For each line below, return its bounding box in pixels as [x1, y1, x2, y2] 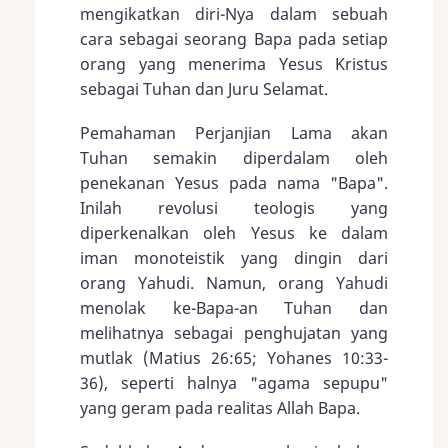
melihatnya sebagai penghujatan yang [80, 321, 388, 344]
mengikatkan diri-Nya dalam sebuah [80, 2, 388, 25]
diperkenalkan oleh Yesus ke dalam [80, 221, 388, 244]
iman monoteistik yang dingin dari [80, 246, 388, 269]
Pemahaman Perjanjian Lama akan [80, 121, 388, 144]
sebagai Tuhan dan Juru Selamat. [80, 77, 328, 100]
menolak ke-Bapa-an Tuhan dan [80, 296, 388, 319]
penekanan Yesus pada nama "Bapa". [80, 171, 388, 194]
